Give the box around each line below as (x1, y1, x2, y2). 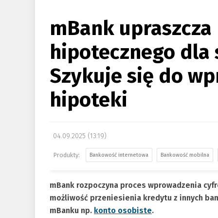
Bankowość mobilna (161, 152, 209, 158)
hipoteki (50, 88, 127, 112)
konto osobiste (94, 206, 152, 215)
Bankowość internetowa (90, 152, 148, 158)
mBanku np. (50, 206, 94, 215)
